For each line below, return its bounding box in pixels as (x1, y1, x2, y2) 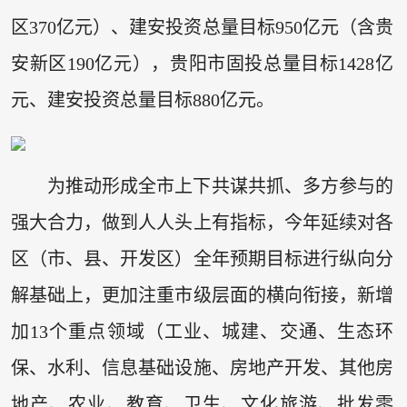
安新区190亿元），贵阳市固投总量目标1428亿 (10, 54, 394, 74)
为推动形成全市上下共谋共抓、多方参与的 (46, 176, 394, 197)
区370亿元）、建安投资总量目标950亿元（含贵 (10, 17, 394, 38)
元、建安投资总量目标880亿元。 (10, 90, 274, 111)
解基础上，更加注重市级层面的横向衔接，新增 (10, 285, 394, 306)
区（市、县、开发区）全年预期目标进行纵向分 (10, 249, 394, 270)
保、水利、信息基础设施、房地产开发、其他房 (10, 358, 394, 379)
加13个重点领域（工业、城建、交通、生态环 (10, 322, 394, 342)
